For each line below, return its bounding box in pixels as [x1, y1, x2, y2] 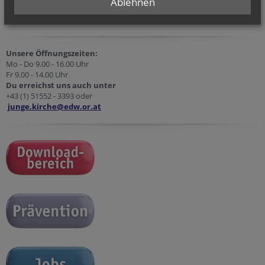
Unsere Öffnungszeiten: [6, 48, 98, 59]
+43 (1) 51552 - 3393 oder [6, 91, 92, 101]
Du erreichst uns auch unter [6, 80, 118, 91]
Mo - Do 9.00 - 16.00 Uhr [6, 59, 89, 69]
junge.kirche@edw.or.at [8, 101, 101, 112]
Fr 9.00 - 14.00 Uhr [6, 69, 68, 80]
